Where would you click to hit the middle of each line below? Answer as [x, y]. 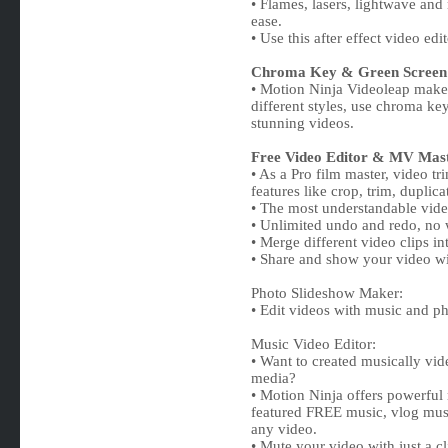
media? [273, 378]
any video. [283, 429]
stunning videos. [302, 123]
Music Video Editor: [313, 344]
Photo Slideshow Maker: [326, 293]
